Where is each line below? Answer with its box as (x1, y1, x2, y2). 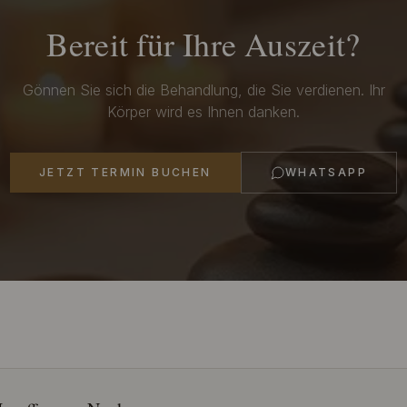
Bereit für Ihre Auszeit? (46, 26, 361, 65)
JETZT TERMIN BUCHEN (39, 165, 212, 179)
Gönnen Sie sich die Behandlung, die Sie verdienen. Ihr (22, 81, 385, 99)
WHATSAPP (284, 165, 367, 179)
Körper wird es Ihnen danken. (107, 103, 300, 121)
